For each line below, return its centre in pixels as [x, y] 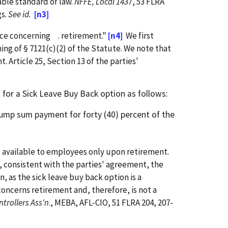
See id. [20, 14]
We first [138, 35]
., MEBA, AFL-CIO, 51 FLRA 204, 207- [111, 202]
